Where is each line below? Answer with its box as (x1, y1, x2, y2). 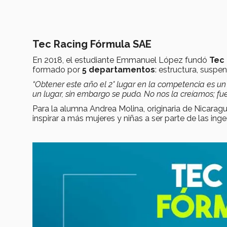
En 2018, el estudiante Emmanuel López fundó (32, 55, 209, 65)
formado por (32, 65, 82, 75)
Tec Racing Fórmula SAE (32, 38, 152, 51)
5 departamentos (82, 65, 155, 75)
